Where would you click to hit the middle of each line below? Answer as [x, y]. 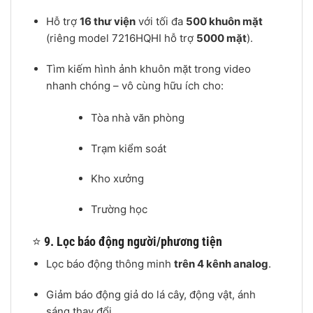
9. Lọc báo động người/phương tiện [133, 242]
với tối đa [160, 22]
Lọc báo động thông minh [110, 264]
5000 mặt [221, 38]
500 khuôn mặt [224, 22]
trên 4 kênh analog [221, 264]
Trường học [119, 209]
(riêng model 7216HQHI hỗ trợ [121, 38]
